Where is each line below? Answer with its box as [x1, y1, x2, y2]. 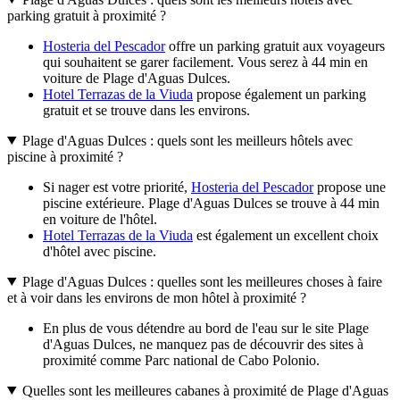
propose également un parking [193, 86, 366, 102]
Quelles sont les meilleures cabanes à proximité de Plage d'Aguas [21, 382, 388, 398]
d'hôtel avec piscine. [43, 243, 156, 259]
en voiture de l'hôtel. [43, 211, 157, 227]
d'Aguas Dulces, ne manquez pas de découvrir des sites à [43, 336, 363, 352]
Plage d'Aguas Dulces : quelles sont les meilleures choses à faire [21, 273, 382, 289]
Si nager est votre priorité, [43, 179, 191, 195]
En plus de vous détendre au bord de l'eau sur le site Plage [43, 320, 369, 336]
